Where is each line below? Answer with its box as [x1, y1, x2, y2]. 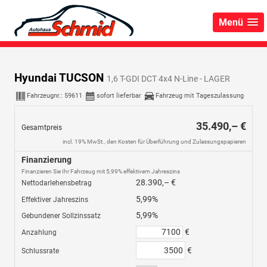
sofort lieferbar [97, 91, 141, 100]
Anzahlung [21, 228, 57, 237]
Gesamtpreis [21, 123, 62, 132]
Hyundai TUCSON [14, 70, 107, 85]
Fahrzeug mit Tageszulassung [156, 91, 244, 100]
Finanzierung [21, 155, 72, 165]
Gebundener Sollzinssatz [21, 212, 101, 221]
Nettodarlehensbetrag [21, 179, 92, 188]
